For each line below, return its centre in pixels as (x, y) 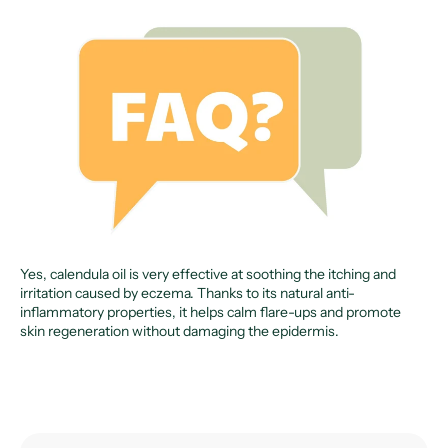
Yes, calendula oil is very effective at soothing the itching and (208, 273)
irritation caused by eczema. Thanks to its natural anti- (187, 292)
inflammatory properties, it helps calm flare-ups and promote (210, 311)
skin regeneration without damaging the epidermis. (179, 330)
